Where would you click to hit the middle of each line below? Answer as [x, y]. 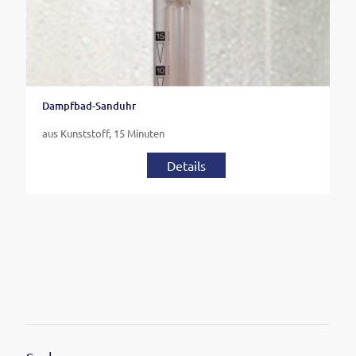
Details [186, 165]
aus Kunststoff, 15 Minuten [103, 133]
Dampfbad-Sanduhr [89, 105]
